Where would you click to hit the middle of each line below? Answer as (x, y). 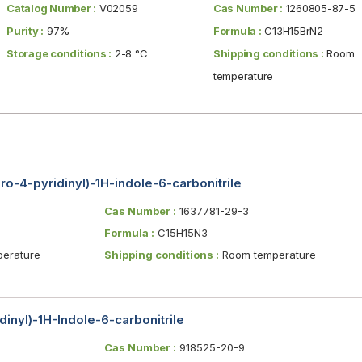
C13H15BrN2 (292, 30)
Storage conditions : (59, 53)
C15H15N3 (181, 232)
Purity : (25, 30)
